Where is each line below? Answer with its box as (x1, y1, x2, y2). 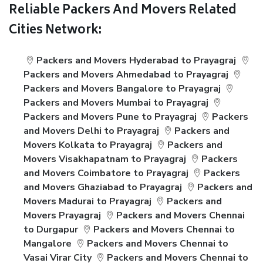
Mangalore (23, 237, 72, 250)
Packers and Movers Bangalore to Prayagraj (23, 82, 221, 95)
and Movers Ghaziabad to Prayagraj (23, 181, 182, 194)
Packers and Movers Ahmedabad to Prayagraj (23, 68, 228, 81)
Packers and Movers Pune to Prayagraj (23, 110, 197, 123)
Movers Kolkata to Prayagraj (23, 139, 152, 151)
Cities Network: (9, 21, 102, 41)
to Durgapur (23, 223, 78, 236)
